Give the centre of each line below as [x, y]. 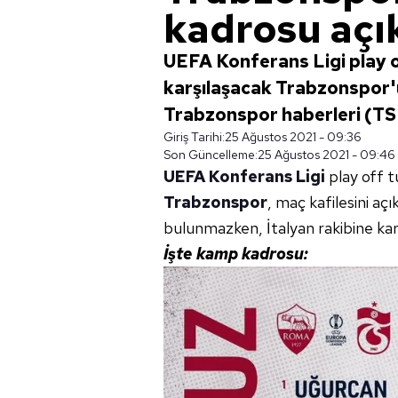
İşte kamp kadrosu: [236, 254]
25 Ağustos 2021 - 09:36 [293, 137]
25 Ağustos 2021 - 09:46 [326, 155]
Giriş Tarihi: [194, 137]
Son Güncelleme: [211, 155]
